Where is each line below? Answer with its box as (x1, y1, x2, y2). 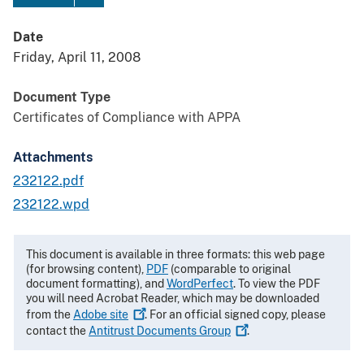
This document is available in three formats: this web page (26, 248, 325, 262)
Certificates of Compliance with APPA (13, 110, 240, 126)
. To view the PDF (233, 277, 320, 291)
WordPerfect (167, 277, 233, 291)
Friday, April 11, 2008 (13, 50, 141, 66)
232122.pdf (13, 173, 84, 189)
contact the (26, 324, 89, 338)
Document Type (13, 89, 110, 106)
